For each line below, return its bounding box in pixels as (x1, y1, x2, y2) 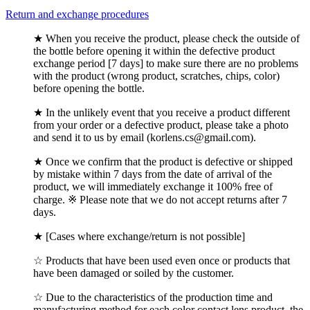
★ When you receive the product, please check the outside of (33, 32, 300, 44)
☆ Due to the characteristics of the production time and (33, 291, 273, 303)
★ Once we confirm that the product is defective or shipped (33, 155, 293, 167)
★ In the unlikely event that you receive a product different (33, 106, 290, 118)
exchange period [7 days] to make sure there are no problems (33, 57, 298, 69)
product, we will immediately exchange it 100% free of (33, 180, 273, 192)
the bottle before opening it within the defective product (33, 44, 275, 57)
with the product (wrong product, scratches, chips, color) (33, 69, 280, 82)
